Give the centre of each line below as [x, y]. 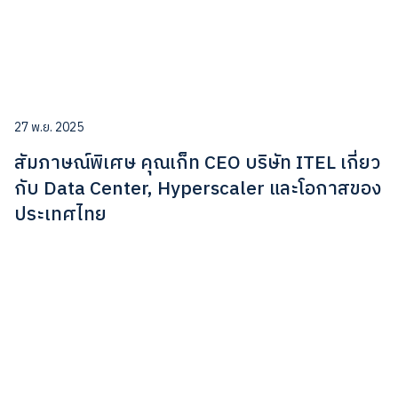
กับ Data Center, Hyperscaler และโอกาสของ [198, 189]
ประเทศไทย [60, 215]
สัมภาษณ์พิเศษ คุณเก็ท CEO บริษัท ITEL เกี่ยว [197, 163]
